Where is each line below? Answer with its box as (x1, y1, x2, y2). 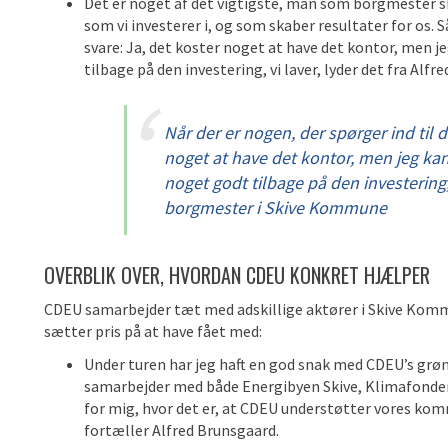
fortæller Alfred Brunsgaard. (84, 420, 279, 440)
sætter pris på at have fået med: (44, 321, 262, 341)
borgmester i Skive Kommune (164, 196, 387, 219)
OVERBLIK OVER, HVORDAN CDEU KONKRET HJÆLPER (44, 260, 430, 290)
